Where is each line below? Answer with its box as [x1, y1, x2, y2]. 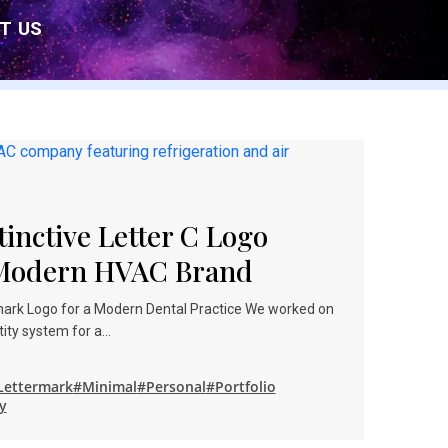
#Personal [136, 377, 206, 396]
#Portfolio [205, 377, 276, 396]
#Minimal [72, 377, 137, 396]
